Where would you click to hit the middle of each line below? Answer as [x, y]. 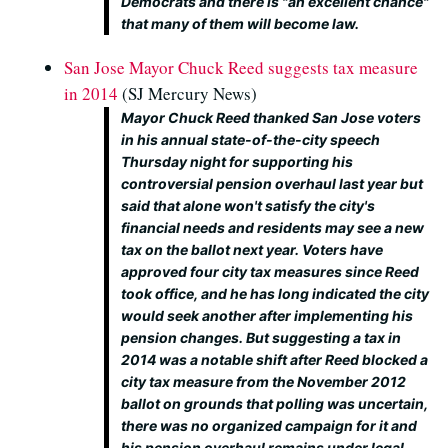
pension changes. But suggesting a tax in [261, 337]
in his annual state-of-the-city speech [250, 139]
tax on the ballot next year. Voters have [252, 249]
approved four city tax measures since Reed [270, 271]
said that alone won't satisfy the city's [248, 205]
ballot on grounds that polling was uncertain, [274, 403]
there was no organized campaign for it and [269, 425]
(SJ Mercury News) [187, 93]
